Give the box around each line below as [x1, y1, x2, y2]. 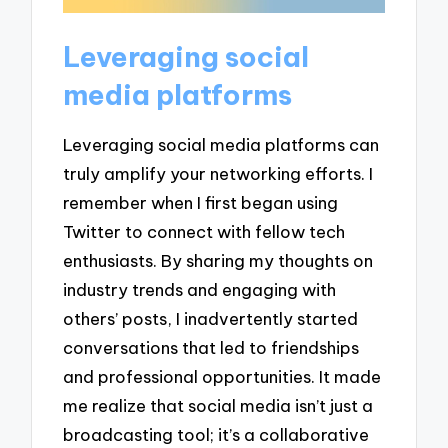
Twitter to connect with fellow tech [63, 220, 346, 242]
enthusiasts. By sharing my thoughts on [63, 249, 374, 271]
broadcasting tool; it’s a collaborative [63, 423, 370, 445]
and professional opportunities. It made [63, 365, 382, 387]
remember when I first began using [63, 191, 339, 213]
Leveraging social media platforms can [63, 133, 380, 155]
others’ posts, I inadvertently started [63, 307, 359, 329]
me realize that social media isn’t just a [63, 394, 374, 416]
